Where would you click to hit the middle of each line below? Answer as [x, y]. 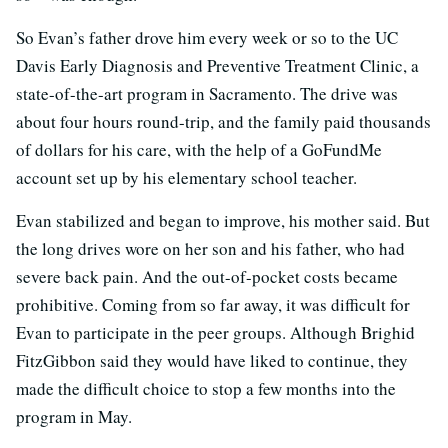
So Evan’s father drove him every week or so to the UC [207, 38]
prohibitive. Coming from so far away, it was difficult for [213, 305]
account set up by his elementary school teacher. [186, 178]
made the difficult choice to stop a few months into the [206, 389]
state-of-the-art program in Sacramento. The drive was [207, 94]
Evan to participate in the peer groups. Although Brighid [215, 333]
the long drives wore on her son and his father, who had [210, 249]
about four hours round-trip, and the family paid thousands [223, 122]
